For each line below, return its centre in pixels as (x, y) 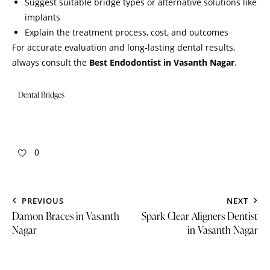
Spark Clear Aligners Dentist (200, 216)
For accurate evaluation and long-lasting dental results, (124, 47)
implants (42, 17)
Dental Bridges (41, 94)
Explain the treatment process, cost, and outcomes (127, 32)
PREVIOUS (43, 200)
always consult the (51, 62)
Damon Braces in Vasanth (66, 216)
